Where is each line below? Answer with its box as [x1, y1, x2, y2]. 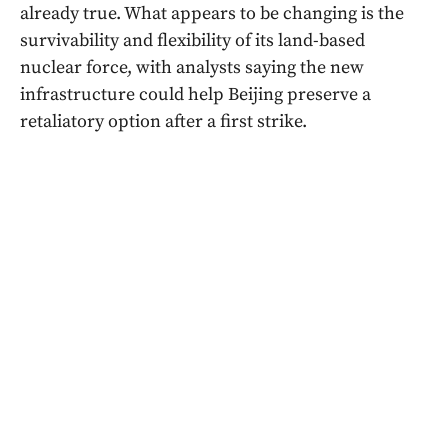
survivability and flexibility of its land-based [20, 29, 365, 53]
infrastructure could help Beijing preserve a [20, 83, 371, 107]
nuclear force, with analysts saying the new [20, 56, 364, 80]
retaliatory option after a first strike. [20, 110, 307, 134]
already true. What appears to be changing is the [20, 2, 404, 26]
